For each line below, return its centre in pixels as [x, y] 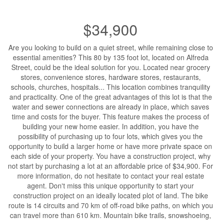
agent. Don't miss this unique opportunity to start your [110, 185]
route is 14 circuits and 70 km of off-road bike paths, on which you [110, 205]
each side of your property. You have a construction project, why [110, 156]
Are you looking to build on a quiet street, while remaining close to [110, 47]
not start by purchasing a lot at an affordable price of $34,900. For [110, 166]
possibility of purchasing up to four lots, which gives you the [110, 136]
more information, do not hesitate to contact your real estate [110, 175]
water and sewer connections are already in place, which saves [110, 106]
